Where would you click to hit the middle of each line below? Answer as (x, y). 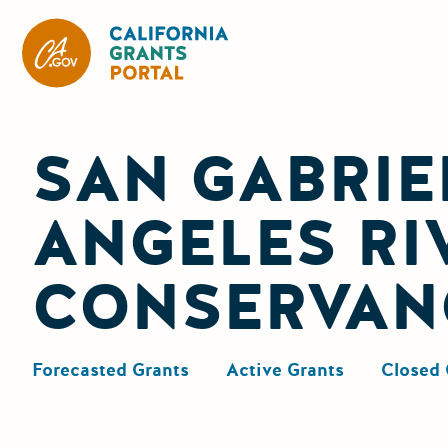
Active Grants (285, 369)
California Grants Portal (324, 31)
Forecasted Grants (110, 369)
